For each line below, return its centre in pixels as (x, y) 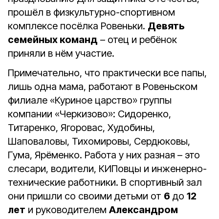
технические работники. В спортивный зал (105, 182)
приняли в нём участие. (61, 53)
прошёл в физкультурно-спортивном (91, 12)
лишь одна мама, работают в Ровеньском (103, 87)
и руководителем (67, 210)
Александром (143, 210)
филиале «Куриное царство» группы (90, 100)
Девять (166, 26)
